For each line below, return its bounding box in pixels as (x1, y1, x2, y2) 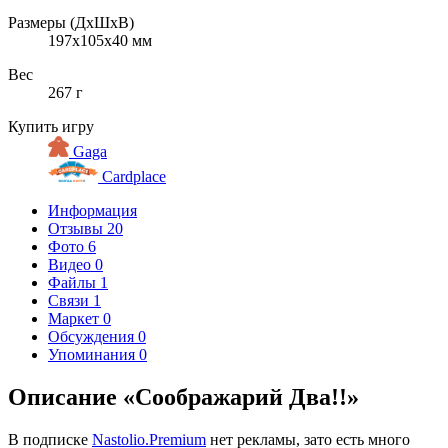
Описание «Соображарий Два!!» (8, 383, 359, 410)
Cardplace (98, 167, 167, 185)
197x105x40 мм (48, 31, 152, 49)
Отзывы (48, 219, 107, 237)
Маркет (48, 309, 103, 327)
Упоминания (48, 345, 139, 363)
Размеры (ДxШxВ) (8, 13, 134, 31)
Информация (48, 201, 137, 219)
